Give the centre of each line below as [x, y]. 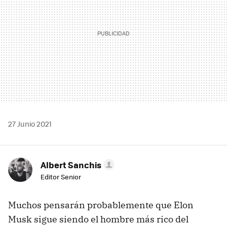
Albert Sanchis [71, 164]
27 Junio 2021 [30, 123]
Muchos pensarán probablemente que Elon [101, 205]
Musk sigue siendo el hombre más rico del [98, 219]
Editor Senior [61, 176]
